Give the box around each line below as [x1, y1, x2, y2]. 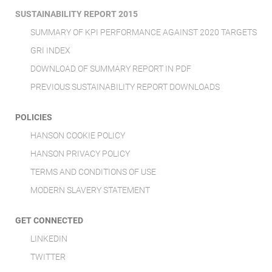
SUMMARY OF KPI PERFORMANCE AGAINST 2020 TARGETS [30, 27, 257, 38]
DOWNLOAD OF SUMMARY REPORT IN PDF [30, 64, 191, 74]
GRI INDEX [30, 46, 70, 56]
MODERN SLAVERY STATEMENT [30, 185, 150, 195]
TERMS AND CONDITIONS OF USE [30, 167, 156, 177]
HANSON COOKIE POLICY [30, 131, 125, 141]
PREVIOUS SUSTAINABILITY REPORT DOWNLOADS [30, 82, 220, 92]
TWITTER [30, 252, 66, 262]
